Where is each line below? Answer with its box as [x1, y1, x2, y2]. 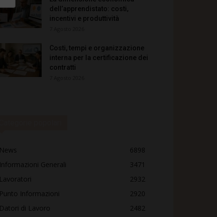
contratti [49, 63, 76, 71]
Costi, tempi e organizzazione [49, 44, 144, 52]
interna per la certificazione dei [49, 53, 148, 62]
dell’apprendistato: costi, [49, 4, 128, 13]
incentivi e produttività [49, 14, 119, 22]
